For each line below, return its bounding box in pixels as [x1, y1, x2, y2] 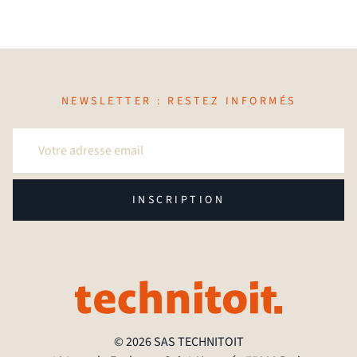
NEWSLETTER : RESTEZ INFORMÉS [61, 93, 296, 110]
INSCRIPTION [131, 192, 226, 209]
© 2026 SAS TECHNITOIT [113, 333, 244, 351]
